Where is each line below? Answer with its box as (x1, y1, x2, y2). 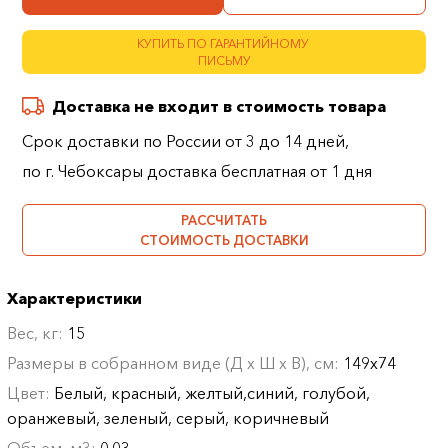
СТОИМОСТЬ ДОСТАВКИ (139, 232, 309, 248)
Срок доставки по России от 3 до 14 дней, (22, 131, 350, 151)
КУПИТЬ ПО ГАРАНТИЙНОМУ (136, 36, 312, 51)
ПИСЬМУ (197, 53, 251, 68)
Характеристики (7, 288, 143, 308)
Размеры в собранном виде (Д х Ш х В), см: (7, 353, 344, 373)
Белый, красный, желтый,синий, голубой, (54, 383, 371, 403)
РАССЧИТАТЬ (181, 212, 267, 228)
